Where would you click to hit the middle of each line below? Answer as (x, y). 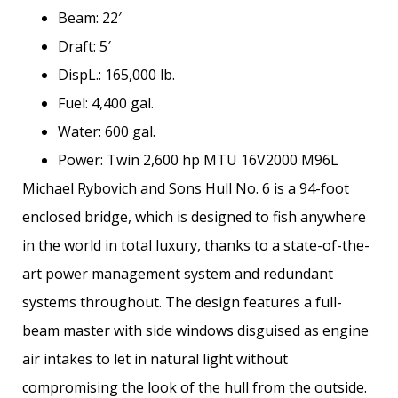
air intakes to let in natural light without (155, 359)
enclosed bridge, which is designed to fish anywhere (194, 217)
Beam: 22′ (90, 18)
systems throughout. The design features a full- (182, 302)
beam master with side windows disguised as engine (195, 331)
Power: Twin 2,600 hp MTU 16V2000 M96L (198, 160)
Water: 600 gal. (107, 132)
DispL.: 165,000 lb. (116, 75)
